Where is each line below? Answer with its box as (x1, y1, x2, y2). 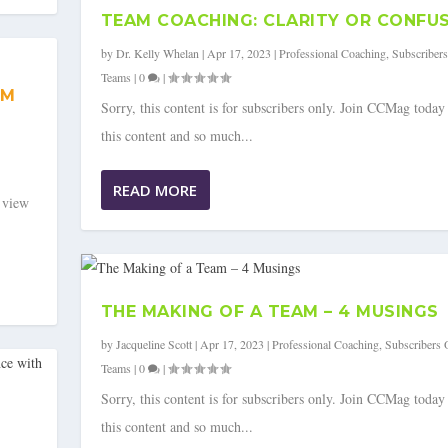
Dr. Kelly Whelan (115, 45, 199, 62)
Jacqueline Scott (115, 336, 192, 353)
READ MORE (112, 180, 197, 201)
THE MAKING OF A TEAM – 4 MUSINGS (100, 302, 439, 322)
